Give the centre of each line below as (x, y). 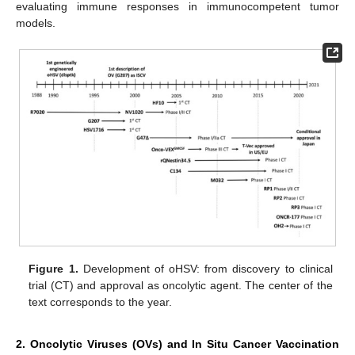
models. (36, 23)
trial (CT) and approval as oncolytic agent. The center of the (181, 285)
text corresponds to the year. (101, 302)
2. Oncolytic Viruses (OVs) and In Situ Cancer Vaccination (177, 344)
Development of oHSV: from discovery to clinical (205, 268)
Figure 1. (53, 268)
